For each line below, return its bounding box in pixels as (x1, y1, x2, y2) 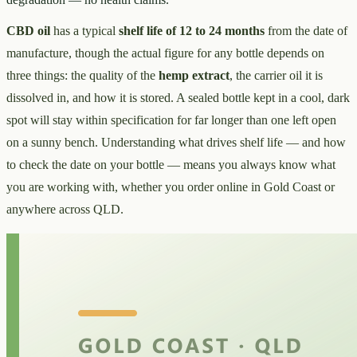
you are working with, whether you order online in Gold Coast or (6, 179, 335, 194)
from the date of (265, 23, 347, 37)
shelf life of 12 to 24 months (119, 23, 265, 37)
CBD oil (6, 23, 50, 37)
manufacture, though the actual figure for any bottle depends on (6, 45, 324, 60)
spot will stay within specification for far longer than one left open (6, 112, 336, 127)
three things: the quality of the (6, 68, 159, 82)
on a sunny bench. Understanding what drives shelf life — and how (6, 135, 346, 149)
